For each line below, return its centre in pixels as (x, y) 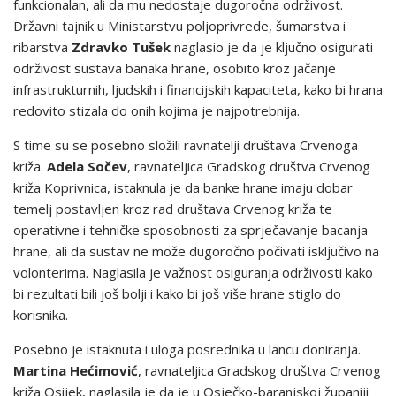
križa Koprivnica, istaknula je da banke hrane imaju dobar (183, 187)
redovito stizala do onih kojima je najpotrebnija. (156, 110)
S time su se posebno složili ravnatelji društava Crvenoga (186, 145)
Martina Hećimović (76, 370)
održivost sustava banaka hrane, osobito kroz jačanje (175, 68)
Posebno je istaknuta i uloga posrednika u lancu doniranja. (187, 349)
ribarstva (42, 47)
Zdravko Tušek (121, 47)
